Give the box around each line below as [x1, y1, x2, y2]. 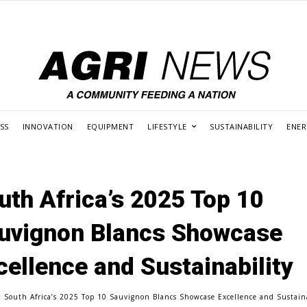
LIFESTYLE [147, 121, 187, 132]
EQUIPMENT [86, 121, 134, 132]
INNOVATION [22, 121, 73, 132]
